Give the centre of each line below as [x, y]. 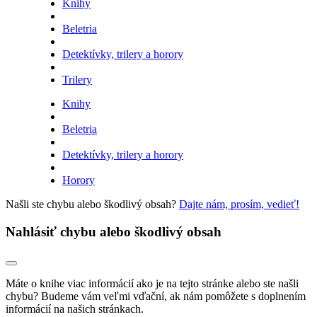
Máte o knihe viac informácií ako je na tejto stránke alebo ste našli [152, 283]
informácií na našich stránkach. [75, 309]
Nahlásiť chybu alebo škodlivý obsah [114, 231]
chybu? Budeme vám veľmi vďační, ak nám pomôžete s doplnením [156, 296]
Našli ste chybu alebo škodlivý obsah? [92, 204]
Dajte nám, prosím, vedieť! [239, 204]
